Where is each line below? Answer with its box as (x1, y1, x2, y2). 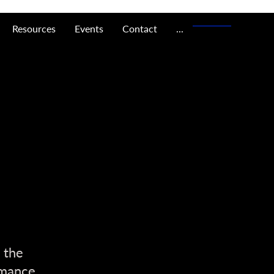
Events (74, 23, 103, 35)
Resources (12, 23, 56, 35)
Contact (122, 23, 157, 35)
